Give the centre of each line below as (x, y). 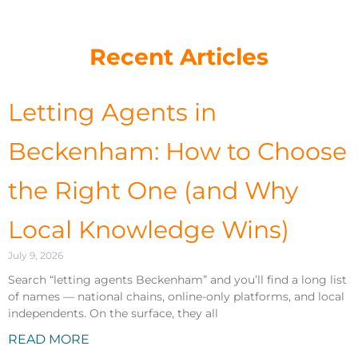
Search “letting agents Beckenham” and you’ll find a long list (177, 280)
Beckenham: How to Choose (177, 152)
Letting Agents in (112, 113)
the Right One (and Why (153, 191)
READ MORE (49, 340)
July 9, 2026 (36, 256)
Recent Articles (179, 57)
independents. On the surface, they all (113, 314)
